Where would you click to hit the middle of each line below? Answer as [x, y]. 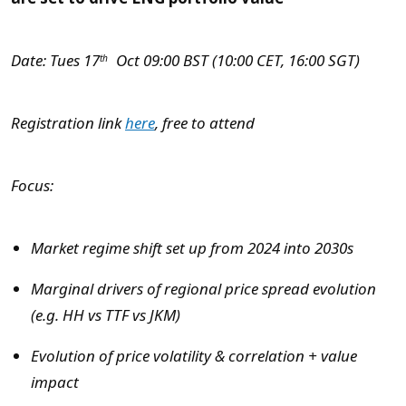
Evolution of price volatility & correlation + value [194, 357]
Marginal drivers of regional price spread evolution [203, 290]
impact [55, 383]
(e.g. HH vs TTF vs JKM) [106, 316]
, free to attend [205, 124]
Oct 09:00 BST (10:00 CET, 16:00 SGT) [236, 62]
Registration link [68, 124]
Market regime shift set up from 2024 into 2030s [192, 249]
